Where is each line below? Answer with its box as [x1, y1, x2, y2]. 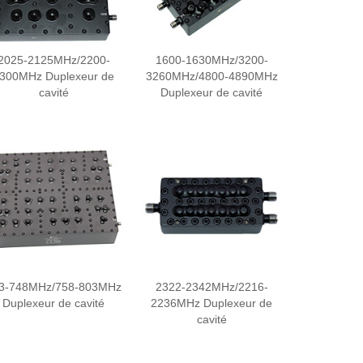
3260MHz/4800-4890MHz [145, 70, 278, 83]
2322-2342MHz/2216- [155, 280, 268, 293]
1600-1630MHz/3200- [155, 53, 268, 66]
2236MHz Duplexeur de [151, 297, 272, 310]
